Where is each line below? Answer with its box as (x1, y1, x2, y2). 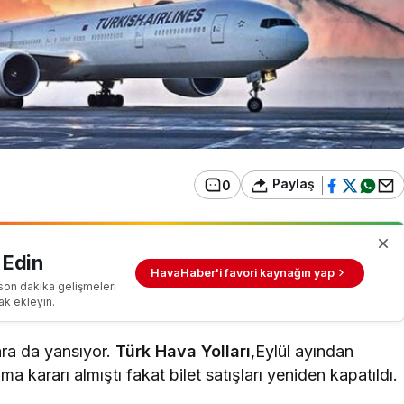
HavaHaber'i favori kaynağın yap (151, 266, 335, 280)
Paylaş (269, 176, 315, 192)
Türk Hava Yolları (115, 342, 252, 362)
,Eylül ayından (251, 342, 354, 362)
